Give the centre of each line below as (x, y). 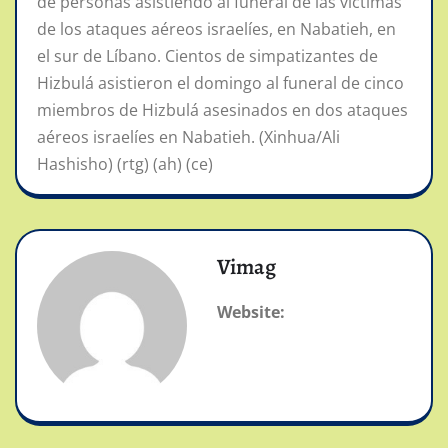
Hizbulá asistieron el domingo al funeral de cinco (220, 83)
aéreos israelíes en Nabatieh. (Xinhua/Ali (188, 137)
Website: (251, 312)
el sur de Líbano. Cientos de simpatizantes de (207, 56)
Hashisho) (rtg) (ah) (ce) (125, 164)
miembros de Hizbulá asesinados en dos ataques (222, 110)
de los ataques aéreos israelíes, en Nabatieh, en (216, 29)
